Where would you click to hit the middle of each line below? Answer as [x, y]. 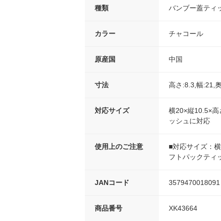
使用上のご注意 [119, 147]
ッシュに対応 [189, 121]
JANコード [112, 183]
